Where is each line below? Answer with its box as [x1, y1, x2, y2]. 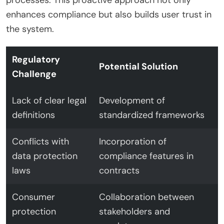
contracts [99, 164, 139, 176]
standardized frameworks [99, 108, 204, 121]
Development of [99, 94, 165, 106]
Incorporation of [99, 135, 166, 147]
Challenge [12, 67, 56, 80]
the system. [6, 22, 54, 35]
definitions [12, 108, 55, 121]
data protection [12, 149, 77, 162]
